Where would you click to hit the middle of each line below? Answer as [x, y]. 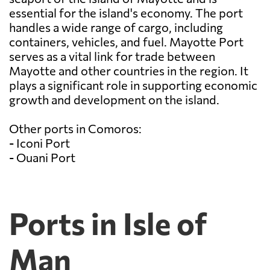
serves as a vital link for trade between [112, 56]
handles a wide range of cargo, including [116, 27]
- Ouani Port [42, 158]
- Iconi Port [39, 143]
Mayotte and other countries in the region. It [129, 71]
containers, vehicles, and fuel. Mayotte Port [126, 42]
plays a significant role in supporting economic [133, 85]
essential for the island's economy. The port [126, 13]
